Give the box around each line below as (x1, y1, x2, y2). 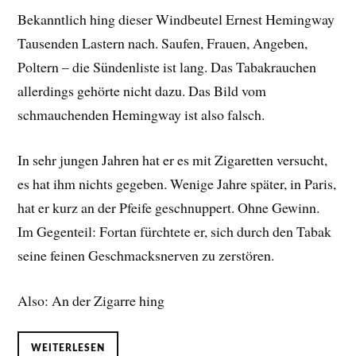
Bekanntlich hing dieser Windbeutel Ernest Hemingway (17, 10, 335, 29)
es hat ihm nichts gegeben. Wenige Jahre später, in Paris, (17, 174, 337, 194)
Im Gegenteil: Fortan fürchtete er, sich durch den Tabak (17, 222, 332, 242)
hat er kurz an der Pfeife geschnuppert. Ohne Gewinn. (17, 198, 320, 218)
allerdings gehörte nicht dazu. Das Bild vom (17, 81, 267, 101)
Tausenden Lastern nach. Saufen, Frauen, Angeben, (17, 33, 308, 53)
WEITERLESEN (31, 342, 106, 353)
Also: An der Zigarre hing (17, 291, 165, 310)
